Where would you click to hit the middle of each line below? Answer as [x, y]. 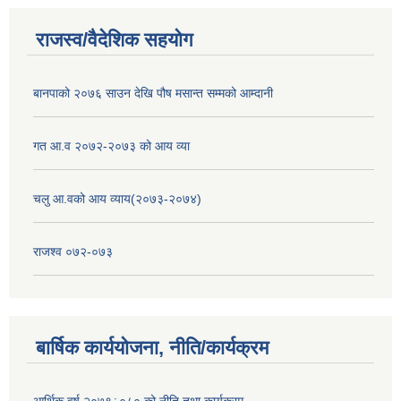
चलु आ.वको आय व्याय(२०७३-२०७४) [117, 198]
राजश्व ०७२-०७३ [73, 251]
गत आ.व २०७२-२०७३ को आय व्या [111, 145]
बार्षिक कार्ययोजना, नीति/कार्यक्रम [152, 348]
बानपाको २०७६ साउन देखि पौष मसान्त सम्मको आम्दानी [153, 93]
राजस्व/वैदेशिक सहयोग [114, 39]
